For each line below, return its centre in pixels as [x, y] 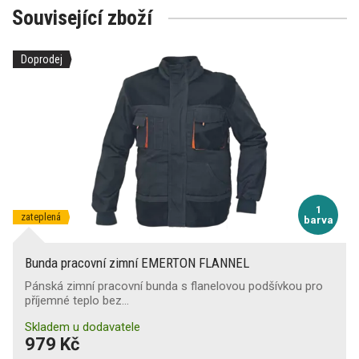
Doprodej [42, 59]
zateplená [41, 216]
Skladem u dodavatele [83, 327]
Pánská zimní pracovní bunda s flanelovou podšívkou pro [174, 286]
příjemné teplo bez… [77, 300]
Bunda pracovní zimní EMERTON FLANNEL [137, 262]
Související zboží [82, 17]
